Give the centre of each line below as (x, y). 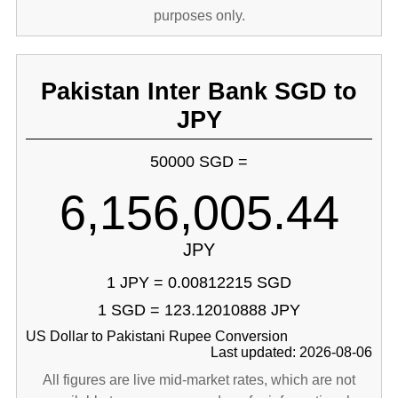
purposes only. (199, 16)
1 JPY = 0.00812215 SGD (199, 283)
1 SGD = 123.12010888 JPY (199, 310)
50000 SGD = (199, 162)
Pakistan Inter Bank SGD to (199, 91)
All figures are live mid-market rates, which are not (199, 380)
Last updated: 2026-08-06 (292, 352)
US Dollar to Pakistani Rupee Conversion (156, 336)
